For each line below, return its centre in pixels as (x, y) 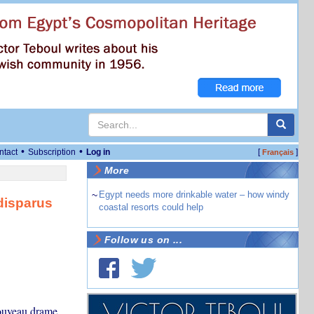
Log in (98, 152)
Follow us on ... (143, 240)
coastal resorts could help (151, 207)
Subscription (52, 152)
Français (278, 152)
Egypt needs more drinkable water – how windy (194, 194)
